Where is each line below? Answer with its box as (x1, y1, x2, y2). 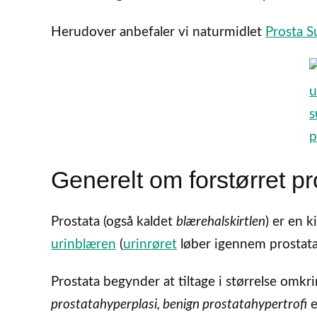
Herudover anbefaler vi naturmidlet (51, 25, 265, 39)
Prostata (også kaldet (51, 215, 176, 229)
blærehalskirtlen (176, 215, 265, 229)
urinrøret (123, 238, 177, 252)
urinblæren (51, 238, 116, 252)
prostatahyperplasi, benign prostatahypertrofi (51, 298, 307, 312)
